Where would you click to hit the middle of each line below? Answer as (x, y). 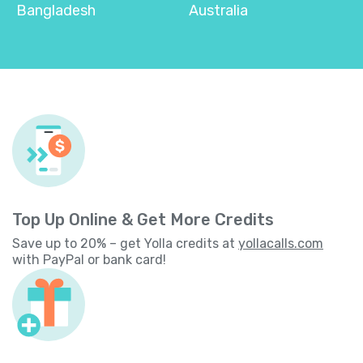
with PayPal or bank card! (89, 259)
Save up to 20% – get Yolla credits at (125, 243)
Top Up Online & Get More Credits (143, 219)
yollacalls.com (281, 243)
